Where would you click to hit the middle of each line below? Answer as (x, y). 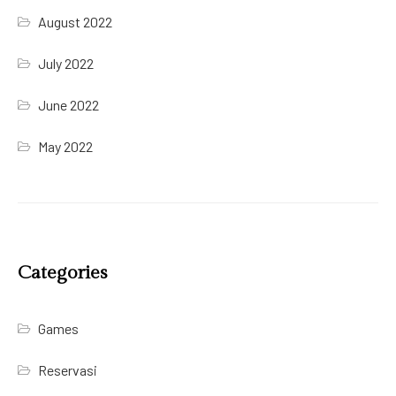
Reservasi (68, 370)
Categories (62, 273)
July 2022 (66, 64)
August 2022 (76, 22)
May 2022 (66, 147)
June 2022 (69, 105)
